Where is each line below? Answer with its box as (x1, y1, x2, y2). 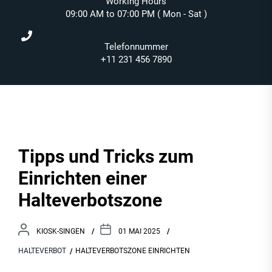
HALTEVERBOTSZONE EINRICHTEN (75, 246, 190, 255)
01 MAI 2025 (118, 226, 160, 236)
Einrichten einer (18, 168, 147, 189)
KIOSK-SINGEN (36, 226, 85, 236)
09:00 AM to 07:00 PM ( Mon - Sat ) (65, 8, 207, 19)
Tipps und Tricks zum (18, 146, 194, 167)
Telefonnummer (104, 41, 168, 52)
